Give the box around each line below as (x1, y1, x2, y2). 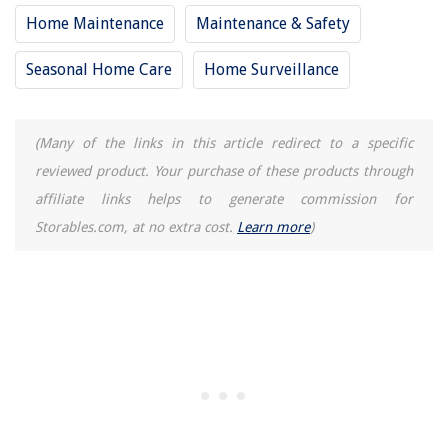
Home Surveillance (204, 59, 339, 79)
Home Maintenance (26, 13, 164, 33)
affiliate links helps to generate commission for (35, 190, 413, 207)
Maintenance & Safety (196, 13, 350, 33)
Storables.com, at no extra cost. (35, 218, 237, 235)
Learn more (237, 218, 310, 235)
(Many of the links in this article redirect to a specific (35, 134, 413, 151)
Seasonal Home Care (26, 59, 172, 79)
